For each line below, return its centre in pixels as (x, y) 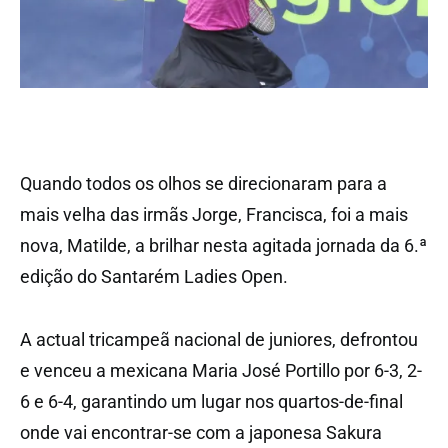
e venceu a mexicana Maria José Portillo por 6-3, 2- (221, 370)
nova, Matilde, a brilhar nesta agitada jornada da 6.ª (223, 245)
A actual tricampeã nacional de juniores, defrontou (219, 339)
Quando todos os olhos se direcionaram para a (203, 183)
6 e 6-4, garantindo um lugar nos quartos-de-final (211, 401)
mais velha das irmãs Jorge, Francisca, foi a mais (214, 214)
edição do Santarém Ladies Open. (154, 276)
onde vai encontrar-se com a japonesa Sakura (201, 432)
